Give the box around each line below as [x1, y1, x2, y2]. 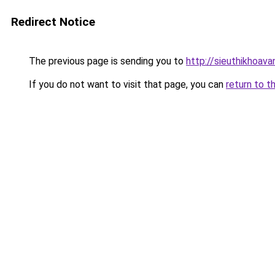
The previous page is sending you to [26, 55, 186, 67]
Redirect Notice [11, 15, 95, 29]
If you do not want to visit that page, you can [26, 79, 226, 90]
